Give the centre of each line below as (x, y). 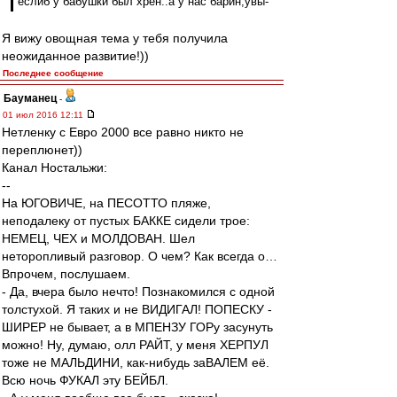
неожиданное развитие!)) (75, 56)
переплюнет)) (42, 150)
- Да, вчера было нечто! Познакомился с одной (138, 292)
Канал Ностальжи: (54, 167)
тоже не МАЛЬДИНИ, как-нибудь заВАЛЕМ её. (136, 362)
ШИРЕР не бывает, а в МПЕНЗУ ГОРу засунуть (137, 327)
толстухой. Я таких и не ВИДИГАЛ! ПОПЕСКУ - (137, 309)
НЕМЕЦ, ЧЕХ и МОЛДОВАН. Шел (98, 238)
